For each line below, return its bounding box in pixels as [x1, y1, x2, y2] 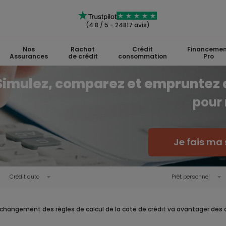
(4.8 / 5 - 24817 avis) [85, 21, 150, 29]
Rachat [71, 45, 95, 53]
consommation [118, 52, 167, 61]
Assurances [9, 52, 48, 61]
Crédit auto [9, 173, 39, 181]
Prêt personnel [172, 173, 210, 181]
